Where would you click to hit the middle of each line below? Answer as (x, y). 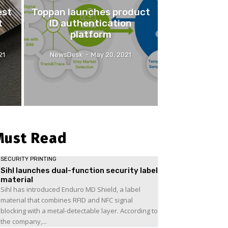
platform (91, 34)
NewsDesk (67, 54)
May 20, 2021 (111, 54)
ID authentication (91, 23)
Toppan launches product (91, 12)
